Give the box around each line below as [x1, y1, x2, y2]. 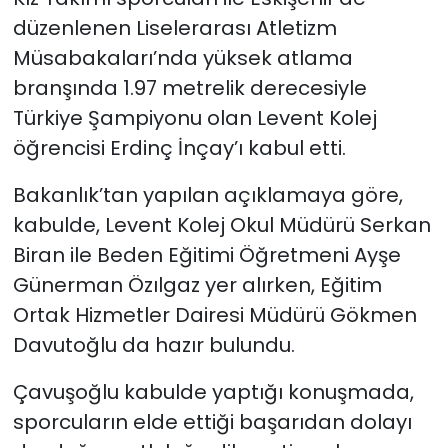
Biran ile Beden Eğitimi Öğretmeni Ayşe [12, 241, 401, 270]
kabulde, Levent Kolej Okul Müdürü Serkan [12, 211, 431, 240]
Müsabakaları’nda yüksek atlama [12, 44, 353, 73]
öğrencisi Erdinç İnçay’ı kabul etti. [12, 134, 346, 163]
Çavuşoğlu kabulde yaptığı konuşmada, [12, 378, 414, 407]
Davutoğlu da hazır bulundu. [12, 331, 295, 360]
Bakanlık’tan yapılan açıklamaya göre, [12, 181, 403, 210]
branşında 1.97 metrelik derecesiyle [12, 74, 367, 103]
